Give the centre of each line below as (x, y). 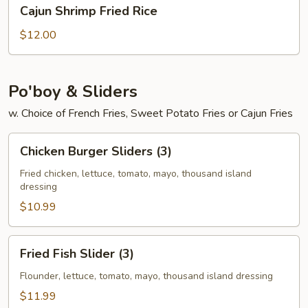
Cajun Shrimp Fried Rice (89, 11)
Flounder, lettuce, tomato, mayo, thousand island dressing (146, 276)
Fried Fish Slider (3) (77, 254)
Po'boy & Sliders (73, 91)
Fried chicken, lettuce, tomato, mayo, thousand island (136, 174)
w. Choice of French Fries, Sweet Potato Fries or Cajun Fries (151, 113)
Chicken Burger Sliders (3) (96, 151)
